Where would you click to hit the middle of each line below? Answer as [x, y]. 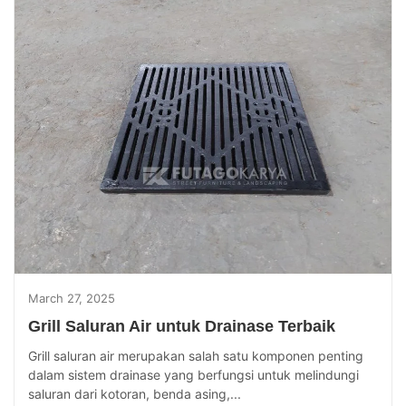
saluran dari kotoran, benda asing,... [135, 394]
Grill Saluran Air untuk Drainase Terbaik [182, 327]
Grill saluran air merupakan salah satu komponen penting [196, 356]
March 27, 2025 [72, 299]
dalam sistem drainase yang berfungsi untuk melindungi [193, 375]
